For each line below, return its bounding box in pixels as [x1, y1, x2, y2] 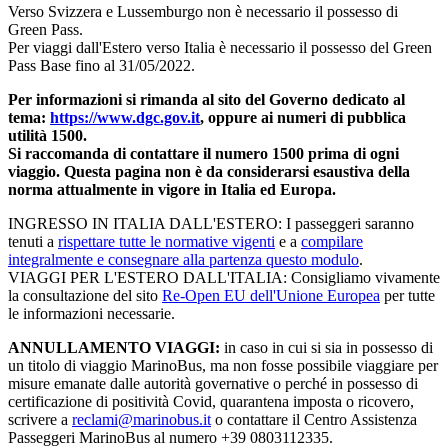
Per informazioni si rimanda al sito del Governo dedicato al [8, 90, 405, 108]
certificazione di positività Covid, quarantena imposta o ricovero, [8, 392, 414, 410]
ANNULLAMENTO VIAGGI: [8, 338, 220, 356]
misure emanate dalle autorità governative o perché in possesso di [8, 374, 418, 392]
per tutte [380, 286, 435, 304]
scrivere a [8, 410, 72, 428]
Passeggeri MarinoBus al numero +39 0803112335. [8, 428, 333, 446]
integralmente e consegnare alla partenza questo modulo [8, 250, 359, 268]
